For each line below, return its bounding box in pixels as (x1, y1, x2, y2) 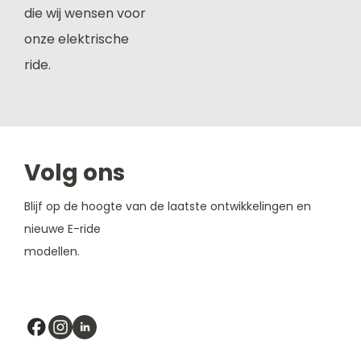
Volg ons (24, 157, 125, 189)
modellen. (24, 243, 80, 259)
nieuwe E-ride (24, 221, 101, 237)
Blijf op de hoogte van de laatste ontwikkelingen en (24, 198, 311, 214)
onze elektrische (24, 30, 129, 48)
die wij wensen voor (24, 4, 146, 23)
